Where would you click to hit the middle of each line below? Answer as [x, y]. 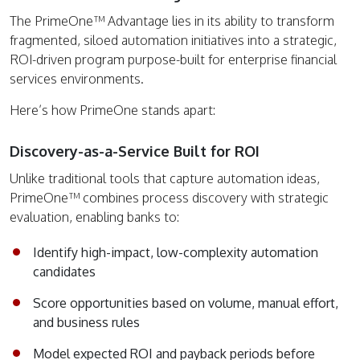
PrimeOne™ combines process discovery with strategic [169, 198]
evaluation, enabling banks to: [94, 217]
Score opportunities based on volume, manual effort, [186, 303]
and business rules [86, 323]
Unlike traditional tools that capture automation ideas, [165, 179]
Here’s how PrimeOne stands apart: [112, 110]
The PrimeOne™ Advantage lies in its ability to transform [172, 21]
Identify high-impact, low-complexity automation [176, 253]
